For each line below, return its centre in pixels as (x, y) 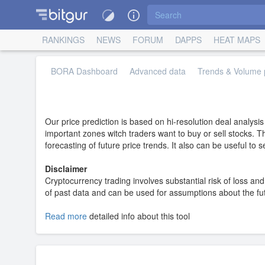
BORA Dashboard (84, 71)
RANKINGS (63, 40)
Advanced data (157, 71)
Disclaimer (66, 169)
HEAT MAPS (237, 40)
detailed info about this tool (138, 216)
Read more (66, 216)
